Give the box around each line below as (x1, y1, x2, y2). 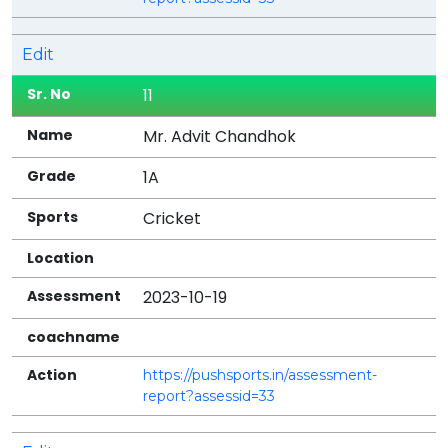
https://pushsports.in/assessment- (143, 365, 378, 384)
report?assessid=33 (143, 386, 276, 405)
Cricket (143, 206, 202, 230)
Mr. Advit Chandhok (143, 124, 297, 148)
